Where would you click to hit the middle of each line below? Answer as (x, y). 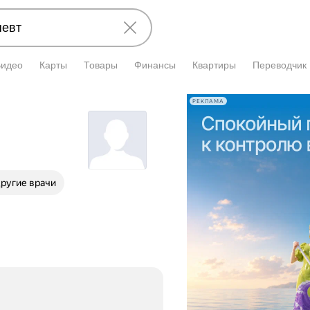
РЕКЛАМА (208, 101)
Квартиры (214, 65)
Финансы (155, 65)
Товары (101, 65)
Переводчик (280, 65)
